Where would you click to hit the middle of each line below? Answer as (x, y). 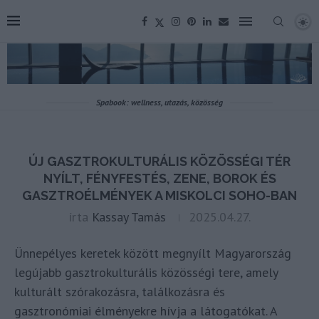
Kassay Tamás (129, 217)
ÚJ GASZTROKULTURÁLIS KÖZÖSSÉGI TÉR (159, 162)
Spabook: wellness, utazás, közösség (159, 103)
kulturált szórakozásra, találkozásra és (120, 292)
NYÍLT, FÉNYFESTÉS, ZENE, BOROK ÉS (159, 179)
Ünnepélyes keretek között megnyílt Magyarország (153, 253)
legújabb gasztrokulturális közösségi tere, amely (146, 273)
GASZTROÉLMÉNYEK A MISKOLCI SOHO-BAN (159, 196)
